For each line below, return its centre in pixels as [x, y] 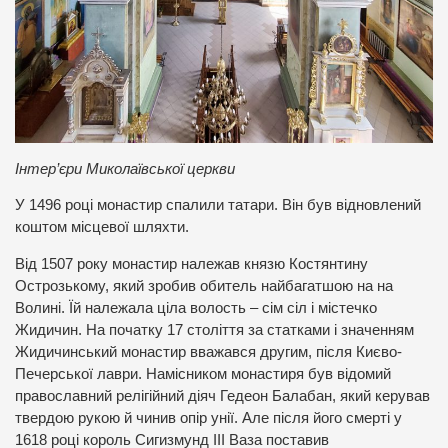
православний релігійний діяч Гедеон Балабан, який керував [222, 396]
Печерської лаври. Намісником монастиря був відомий [203, 374]
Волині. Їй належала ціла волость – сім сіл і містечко [196, 308]
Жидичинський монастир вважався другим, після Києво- [208, 352]
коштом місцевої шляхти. [102, 227]
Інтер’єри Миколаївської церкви [125, 168]
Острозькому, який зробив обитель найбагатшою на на [204, 286]
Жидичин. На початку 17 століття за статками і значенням [214, 330]
